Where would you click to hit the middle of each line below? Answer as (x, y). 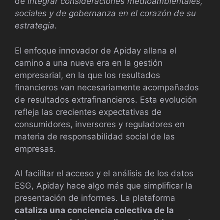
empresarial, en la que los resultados (87, 75)
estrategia (35, 26)
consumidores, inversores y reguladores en (100, 124)
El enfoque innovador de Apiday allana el (96, 50)
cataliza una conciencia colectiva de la (94, 210)
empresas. (35, 149)
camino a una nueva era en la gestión (89, 63)
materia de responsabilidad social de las (95, 136)
